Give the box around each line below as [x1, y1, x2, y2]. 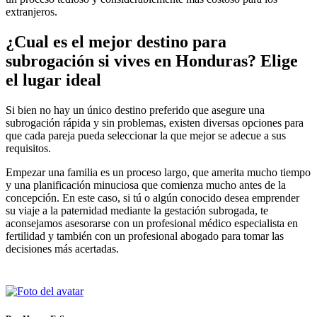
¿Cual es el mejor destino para [6, 33, 226, 52]
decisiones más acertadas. [6, 243, 119, 255]
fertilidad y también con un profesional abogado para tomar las [6, 230, 284, 243]
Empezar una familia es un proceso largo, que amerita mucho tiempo [6, 166, 311, 179]
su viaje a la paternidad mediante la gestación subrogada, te [6, 204, 268, 217]
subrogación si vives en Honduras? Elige [6, 52, 298, 71]
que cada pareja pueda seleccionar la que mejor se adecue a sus [6, 129, 286, 142]
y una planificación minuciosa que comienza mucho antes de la [6, 179, 286, 192]
